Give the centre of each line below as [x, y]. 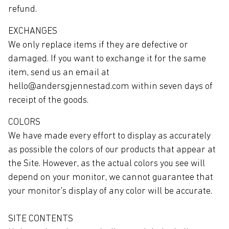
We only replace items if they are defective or [98, 45]
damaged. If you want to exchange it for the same [107, 59]
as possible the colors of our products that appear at [112, 150]
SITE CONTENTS [41, 219]
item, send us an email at [59, 73]
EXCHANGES [33, 31]
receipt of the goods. [48, 100]
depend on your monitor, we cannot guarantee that [111, 178]
